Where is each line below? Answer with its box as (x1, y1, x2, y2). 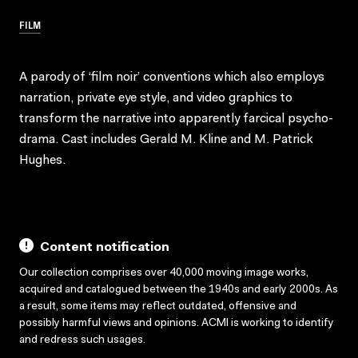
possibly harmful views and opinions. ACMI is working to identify (19, 317, 334, 329)
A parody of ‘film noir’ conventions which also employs (19, 70, 324, 84)
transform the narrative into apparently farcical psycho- (19, 112, 333, 125)
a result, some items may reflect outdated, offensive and (19, 300, 296, 312)
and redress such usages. (19, 334, 145, 346)
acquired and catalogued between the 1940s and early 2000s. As (19, 284, 338, 296)
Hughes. (19, 153, 66, 167)
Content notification (40, 241, 169, 254)
